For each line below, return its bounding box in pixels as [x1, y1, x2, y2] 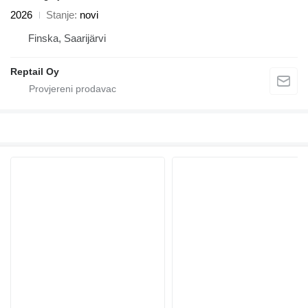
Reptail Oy [10, 66, 59, 78]
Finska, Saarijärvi [28, 32, 106, 45]
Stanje [46, 9, 74, 21]
